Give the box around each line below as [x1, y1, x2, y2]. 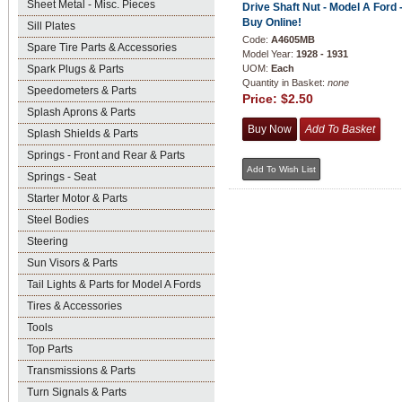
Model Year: [242, 48, 296, 59]
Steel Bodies [27, 214, 89, 226]
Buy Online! [242, 16, 301, 29]
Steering [27, 235, 68, 248]
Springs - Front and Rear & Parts [27, 149, 185, 162]
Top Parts [27, 343, 73, 355]
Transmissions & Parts [27, 364, 135, 377]
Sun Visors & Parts [27, 257, 118, 269]
